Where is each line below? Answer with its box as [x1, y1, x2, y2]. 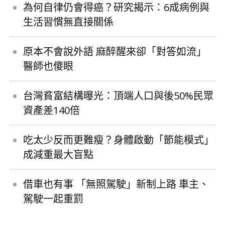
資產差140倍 [23, 103, 80, 117]
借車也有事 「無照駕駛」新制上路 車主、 [23, 177, 209, 191]
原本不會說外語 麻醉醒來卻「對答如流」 [23, 44, 206, 58]
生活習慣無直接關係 [23, 15, 114, 29]
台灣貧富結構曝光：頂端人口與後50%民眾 [23, 88, 213, 102]
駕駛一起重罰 [23, 191, 83, 205]
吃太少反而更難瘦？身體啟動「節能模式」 [23, 133, 214, 147]
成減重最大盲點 [23, 147, 93, 161]
